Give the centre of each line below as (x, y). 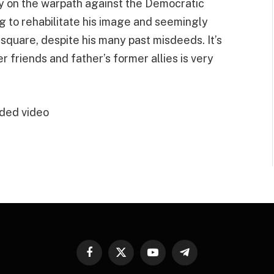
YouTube (168, 257)
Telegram (202, 257)
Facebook (107, 257)
